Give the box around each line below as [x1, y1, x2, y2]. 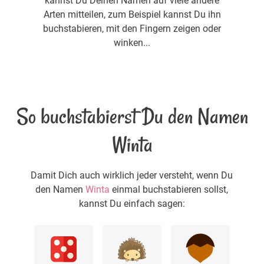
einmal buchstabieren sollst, [110, 184, 229, 196]
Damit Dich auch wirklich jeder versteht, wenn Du [31, 170, 233, 181]
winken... [114, 37, 150, 48]
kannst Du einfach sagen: [78, 198, 185, 210]
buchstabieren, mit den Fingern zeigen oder [43, 22, 221, 34]
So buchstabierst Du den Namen [16, 102, 248, 131]
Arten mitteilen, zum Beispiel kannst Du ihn [43, 8, 221, 20]
